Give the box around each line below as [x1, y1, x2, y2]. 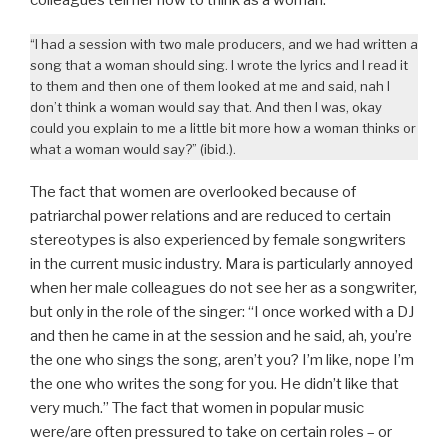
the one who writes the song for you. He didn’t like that [30, 374, 399, 393]
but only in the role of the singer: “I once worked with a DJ [30, 302, 414, 321]
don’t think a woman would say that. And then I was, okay [30, 99, 382, 116]
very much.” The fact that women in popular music [30, 398, 364, 417]
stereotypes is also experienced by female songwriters [30, 230, 406, 249]
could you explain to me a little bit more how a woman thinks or [30, 120, 416, 137]
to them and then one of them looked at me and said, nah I [30, 78, 390, 95]
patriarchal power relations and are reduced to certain [30, 206, 391, 225]
